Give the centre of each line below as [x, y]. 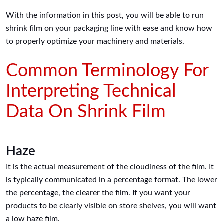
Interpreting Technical [91, 92]
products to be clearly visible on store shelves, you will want [111, 206]
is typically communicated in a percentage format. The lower [112, 180]
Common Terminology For [107, 71]
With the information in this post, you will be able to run [105, 16]
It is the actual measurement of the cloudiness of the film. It [110, 167]
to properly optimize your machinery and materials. [95, 42]
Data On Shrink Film [86, 112]
